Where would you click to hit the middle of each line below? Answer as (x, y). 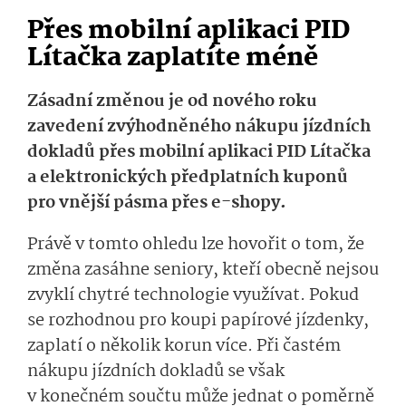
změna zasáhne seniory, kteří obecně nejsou (203, 271)
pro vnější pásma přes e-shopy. (159, 203)
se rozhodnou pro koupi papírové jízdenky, (198, 321)
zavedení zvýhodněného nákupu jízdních (199, 127)
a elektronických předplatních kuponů (188, 178)
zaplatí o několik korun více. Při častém (184, 347)
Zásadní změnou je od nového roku (172, 102)
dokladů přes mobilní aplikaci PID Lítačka (199, 153)
